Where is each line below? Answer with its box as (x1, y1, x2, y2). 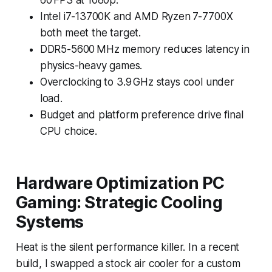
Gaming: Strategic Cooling (15, 192, 223, 212)
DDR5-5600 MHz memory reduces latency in (39, 42, 250, 55)
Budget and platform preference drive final (39, 108, 243, 121)
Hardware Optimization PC (15, 172, 225, 193)
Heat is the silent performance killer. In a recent (15, 240, 240, 253)
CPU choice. (39, 124, 97, 137)
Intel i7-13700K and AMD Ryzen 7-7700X (39, 10, 233, 22)
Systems (15, 211, 84, 232)
